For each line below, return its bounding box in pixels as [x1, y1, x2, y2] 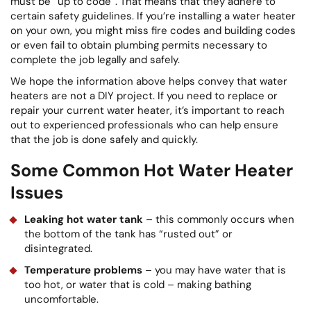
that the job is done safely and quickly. [10, 132, 198, 146]
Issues [10, 180, 63, 204]
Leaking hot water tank [24, 212, 143, 226]
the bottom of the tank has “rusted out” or [24, 226, 233, 241]
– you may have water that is [142, 262, 286, 277]
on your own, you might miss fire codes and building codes [10, 23, 296, 37]
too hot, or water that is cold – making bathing [24, 277, 251, 292]
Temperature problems [24, 262, 142, 277]
